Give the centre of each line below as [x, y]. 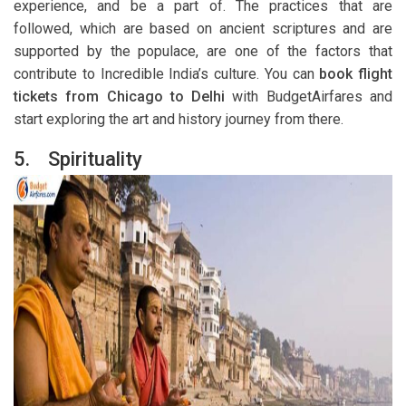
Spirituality [95, 159]
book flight [356, 73]
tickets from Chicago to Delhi [120, 96]
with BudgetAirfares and [309, 96]
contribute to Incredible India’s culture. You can [167, 73]
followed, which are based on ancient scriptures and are [203, 28]
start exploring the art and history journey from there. [179, 119]
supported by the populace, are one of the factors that [203, 51]
